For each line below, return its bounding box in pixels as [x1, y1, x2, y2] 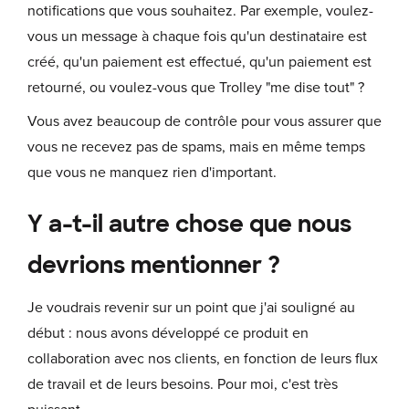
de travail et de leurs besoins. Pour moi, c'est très [27, 374, 338, 393]
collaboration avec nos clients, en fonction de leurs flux [27, 349, 378, 368]
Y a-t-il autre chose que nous [27, 208, 351, 239]
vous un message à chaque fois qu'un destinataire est [27, 26, 367, 46]
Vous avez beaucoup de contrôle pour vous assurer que [27, 111, 382, 131]
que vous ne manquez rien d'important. [27, 163, 277, 182]
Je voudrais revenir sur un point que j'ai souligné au [27, 298, 355, 317]
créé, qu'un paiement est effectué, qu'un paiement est [27, 52, 372, 71]
